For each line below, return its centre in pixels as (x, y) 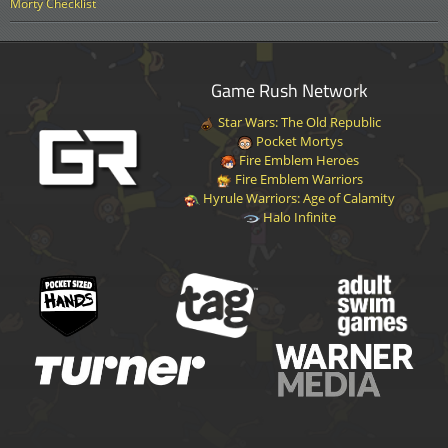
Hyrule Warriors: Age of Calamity (298, 198)
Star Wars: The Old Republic (297, 122)
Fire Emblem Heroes (298, 160)
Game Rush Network (290, 90)
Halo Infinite (297, 217)
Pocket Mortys (297, 141)
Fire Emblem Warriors (298, 179)
